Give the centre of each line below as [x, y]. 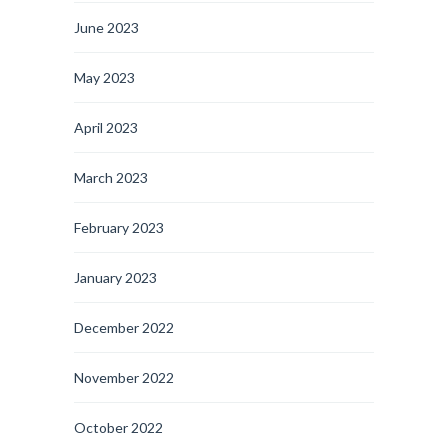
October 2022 [118, 427]
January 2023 [115, 277]
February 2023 [119, 227]
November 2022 [124, 377]
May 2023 [104, 77]
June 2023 [106, 27]
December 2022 [124, 327]
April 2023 [106, 127]
